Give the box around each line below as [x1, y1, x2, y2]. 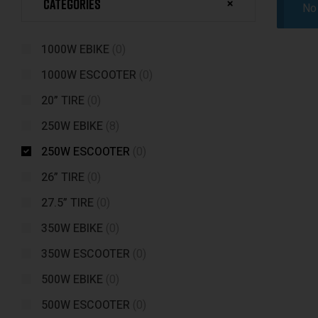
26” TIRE [41, 169, 84, 186]
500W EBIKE [41, 271, 103, 288]
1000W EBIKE [41, 41, 109, 58]
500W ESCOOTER [41, 297, 130, 314]
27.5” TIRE [41, 194, 94, 212]
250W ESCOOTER [41, 143, 130, 160]
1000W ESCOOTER [41, 67, 136, 84]
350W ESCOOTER [41, 246, 130, 263]
